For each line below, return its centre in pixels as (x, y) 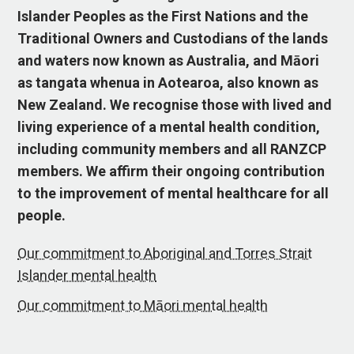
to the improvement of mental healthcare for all (173, 194)
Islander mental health (87, 275)
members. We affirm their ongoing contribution (171, 171)
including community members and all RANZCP (172, 149)
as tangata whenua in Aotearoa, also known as (168, 83)
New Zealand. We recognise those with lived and (175, 105)
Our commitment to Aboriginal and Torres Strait (165, 253)
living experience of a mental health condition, (169, 127)
